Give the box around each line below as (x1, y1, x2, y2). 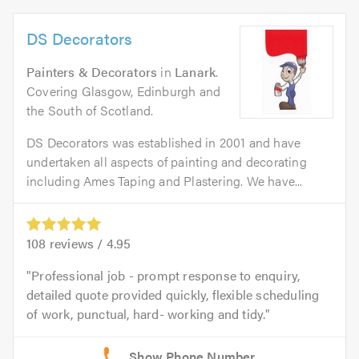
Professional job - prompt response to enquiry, (31, 265, 301, 284)
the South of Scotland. (26, 100, 154, 119)
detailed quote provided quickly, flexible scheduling (26, 284, 320, 304)
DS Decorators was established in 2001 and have (26, 132, 301, 151)
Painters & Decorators (26, 62, 158, 81)
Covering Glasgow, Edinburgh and (26, 81, 221, 100)
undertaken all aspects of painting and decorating (26, 151, 307, 171)
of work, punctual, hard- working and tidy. (26, 304, 266, 323)
